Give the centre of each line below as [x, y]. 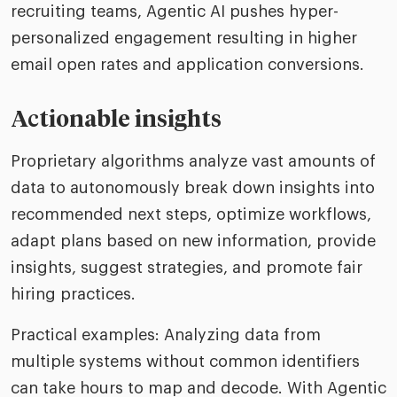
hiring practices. [73, 294]
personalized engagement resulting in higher [184, 38]
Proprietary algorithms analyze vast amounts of [193, 161]
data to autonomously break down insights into [193, 188]
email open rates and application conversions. [187, 65]
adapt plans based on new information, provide [193, 241]
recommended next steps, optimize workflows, [191, 214]
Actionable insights [116, 120]
